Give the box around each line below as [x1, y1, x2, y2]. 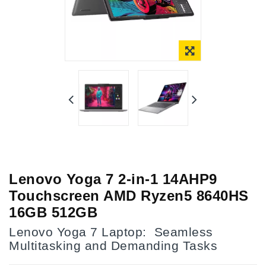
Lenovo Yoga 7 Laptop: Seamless [9, 224, 213, 239]
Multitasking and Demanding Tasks [9, 238, 217, 252]
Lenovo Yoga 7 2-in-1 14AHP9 [9, 170, 217, 187]
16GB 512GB [9, 204, 97, 220]
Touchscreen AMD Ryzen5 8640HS [9, 187, 249, 204]
